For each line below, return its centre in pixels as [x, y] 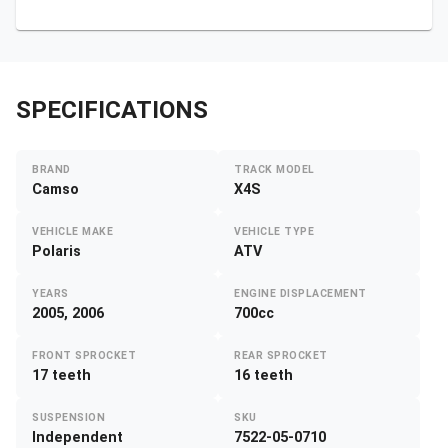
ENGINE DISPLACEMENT [300, 294]
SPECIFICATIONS [112, 110]
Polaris [56, 252]
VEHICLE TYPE [274, 232]
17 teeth [61, 376]
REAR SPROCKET [281, 356]
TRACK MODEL [274, 170]
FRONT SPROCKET [84, 356]
